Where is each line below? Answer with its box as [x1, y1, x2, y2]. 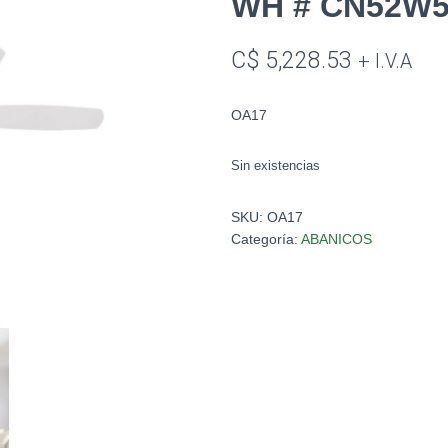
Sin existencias [231, 157, 320, 173]
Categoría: [231, 230, 301, 247]
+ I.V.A [358, 49, 412, 73]
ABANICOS [301, 230, 372, 247]
